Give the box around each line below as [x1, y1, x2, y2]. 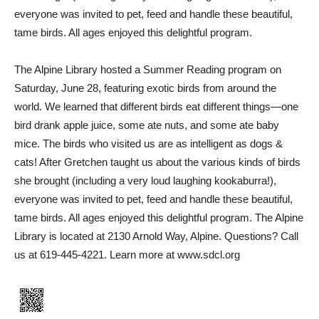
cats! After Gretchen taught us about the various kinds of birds [14, 155, 300, 168]
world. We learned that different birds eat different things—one [14, 100, 298, 113]
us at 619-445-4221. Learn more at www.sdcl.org [14, 248, 240, 261]
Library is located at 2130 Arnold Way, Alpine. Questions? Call [14, 229, 298, 242]
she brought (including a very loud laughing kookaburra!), [14, 174, 276, 187]
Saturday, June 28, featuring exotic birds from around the [14, 81, 276, 94]
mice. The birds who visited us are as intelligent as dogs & [14, 137, 283, 150]
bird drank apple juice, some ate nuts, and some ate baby [14, 118, 279, 131]
